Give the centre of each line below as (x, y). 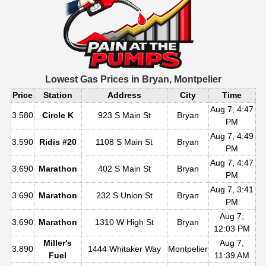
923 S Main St (124, 115)
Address (124, 95)
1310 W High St (124, 222)
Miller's (58, 243)
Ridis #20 (58, 142)
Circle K (58, 115)
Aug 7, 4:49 (232, 136)
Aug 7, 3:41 (232, 189)
